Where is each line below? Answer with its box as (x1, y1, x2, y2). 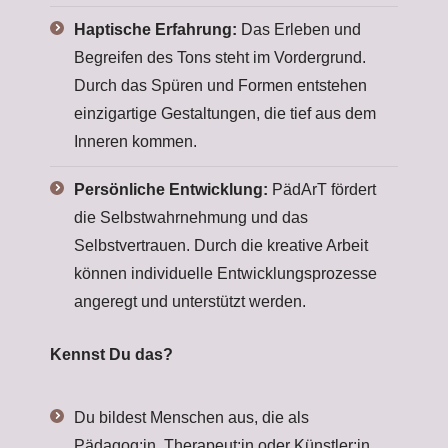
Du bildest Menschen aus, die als (74, 409, 309, 426)
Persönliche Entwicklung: (74, 181, 268, 198)
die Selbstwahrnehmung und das (74, 209, 308, 226)
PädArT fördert (268, 181, 376, 198)
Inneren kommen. (74, 133, 197, 150)
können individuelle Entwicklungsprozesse (74, 265, 377, 282)
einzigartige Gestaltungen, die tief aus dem (74, 105, 376, 122)
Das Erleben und (237, 21, 361, 38)
